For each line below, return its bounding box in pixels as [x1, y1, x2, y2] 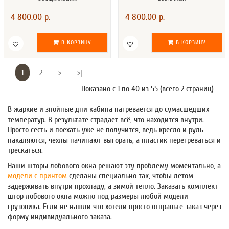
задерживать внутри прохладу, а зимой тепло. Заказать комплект [8, 181, 218, 191]
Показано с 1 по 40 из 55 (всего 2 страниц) [81, 84, 214, 94]
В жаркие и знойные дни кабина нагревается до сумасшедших [8, 105, 209, 114]
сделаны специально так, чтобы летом [67, 171, 193, 181]
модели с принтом [8, 171, 67, 181]
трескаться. [8, 146, 43, 155]
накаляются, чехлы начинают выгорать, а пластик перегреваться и [8, 135, 221, 145]
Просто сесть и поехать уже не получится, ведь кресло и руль [8, 125, 203, 135]
